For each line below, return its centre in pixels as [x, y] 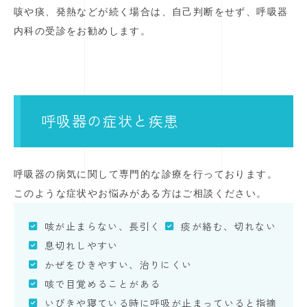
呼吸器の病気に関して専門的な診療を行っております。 [146, 174]
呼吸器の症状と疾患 [110, 121]
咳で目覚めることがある [103, 284]
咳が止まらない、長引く [103, 226]
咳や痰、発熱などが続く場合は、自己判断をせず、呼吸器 [151, 12]
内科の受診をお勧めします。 [83, 31]
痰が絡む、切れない [229, 226]
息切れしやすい [82, 246]
